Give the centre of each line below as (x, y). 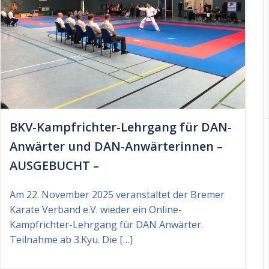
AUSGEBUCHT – (54, 165)
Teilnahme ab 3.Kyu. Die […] (71, 239)
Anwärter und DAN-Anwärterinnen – (116, 146)
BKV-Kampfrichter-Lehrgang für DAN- (121, 127)
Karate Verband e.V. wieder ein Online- (96, 209)
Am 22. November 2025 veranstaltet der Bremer (117, 194)
